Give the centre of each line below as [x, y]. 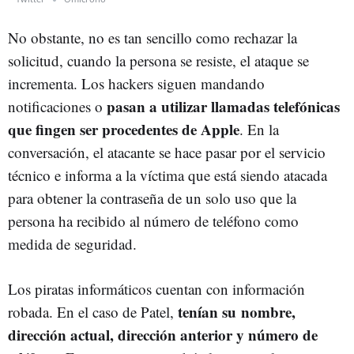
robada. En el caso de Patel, [93, 311]
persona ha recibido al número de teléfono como [153, 220]
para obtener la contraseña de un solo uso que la [152, 198]
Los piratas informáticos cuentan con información [156, 288]
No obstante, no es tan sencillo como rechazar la [153, 37]
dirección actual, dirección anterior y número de [163, 334]
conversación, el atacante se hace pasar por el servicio [167, 152]
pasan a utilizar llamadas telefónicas [223, 106]
